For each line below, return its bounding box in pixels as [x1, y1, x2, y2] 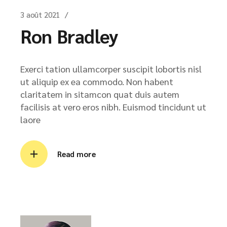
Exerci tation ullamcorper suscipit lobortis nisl [20, 63, 202, 74]
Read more [57, 149, 96, 159]
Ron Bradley [20, 23, 119, 48]
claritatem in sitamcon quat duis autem [20, 88, 179, 100]
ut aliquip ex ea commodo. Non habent [20, 75, 173, 87]
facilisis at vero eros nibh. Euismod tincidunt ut [20, 101, 206, 112]
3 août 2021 [20, 10, 60, 19]
